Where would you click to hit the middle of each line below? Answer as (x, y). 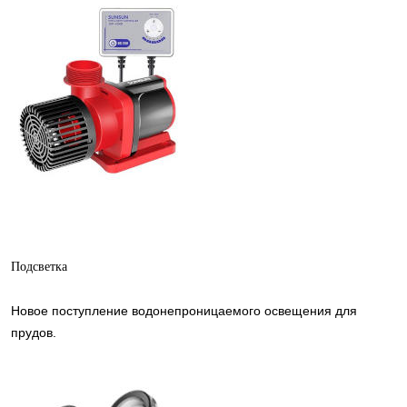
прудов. (34, 333)
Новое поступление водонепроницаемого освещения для (184, 311)
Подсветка (39, 267)
